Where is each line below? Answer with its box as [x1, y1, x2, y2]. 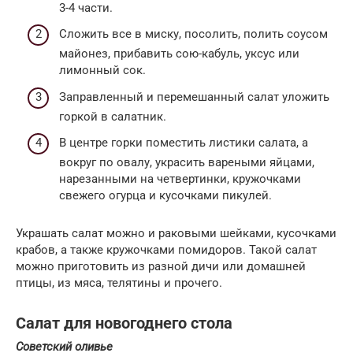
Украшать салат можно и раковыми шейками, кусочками [16, 226, 336, 241]
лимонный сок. [59, 63, 146, 78]
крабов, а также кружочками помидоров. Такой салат [16, 243, 317, 258]
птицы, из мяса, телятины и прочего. [16, 276, 222, 291]
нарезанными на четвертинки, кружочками [59, 172, 301, 187]
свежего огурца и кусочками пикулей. [59, 188, 272, 203]
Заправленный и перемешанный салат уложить [59, 89, 329, 104]
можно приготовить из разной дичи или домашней [16, 259, 306, 274]
